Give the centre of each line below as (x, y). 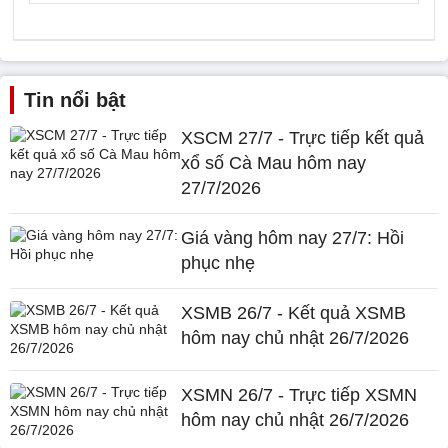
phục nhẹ (218, 263)
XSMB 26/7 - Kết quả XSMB (294, 313)
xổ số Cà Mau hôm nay (274, 163)
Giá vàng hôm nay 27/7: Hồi (293, 238)
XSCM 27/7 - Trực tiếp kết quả (303, 138)
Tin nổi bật (75, 100)
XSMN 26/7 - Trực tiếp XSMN (299, 395)
